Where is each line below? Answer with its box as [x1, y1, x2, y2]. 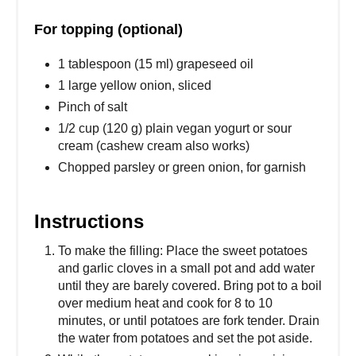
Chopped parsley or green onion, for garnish [58, 160, 306, 174]
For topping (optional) [34, 21, 183, 37]
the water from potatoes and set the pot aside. [58, 331, 312, 345]
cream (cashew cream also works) [58, 138, 250, 153]
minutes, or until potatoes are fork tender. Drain [58, 313, 319, 327]
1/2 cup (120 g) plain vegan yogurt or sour [58, 121, 292, 135]
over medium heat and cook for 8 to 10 [58, 296, 273, 310]
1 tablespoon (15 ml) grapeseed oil [58, 56, 253, 71]
